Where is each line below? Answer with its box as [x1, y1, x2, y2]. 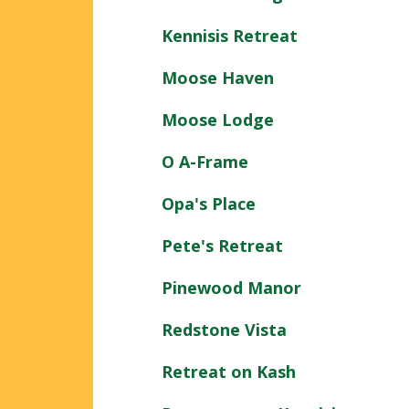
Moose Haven [162, 66, 274, 89]
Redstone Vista [162, 318, 287, 341]
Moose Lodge [162, 108, 274, 131]
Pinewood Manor [162, 276, 301, 299]
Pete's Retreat [162, 234, 283, 257]
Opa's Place [162, 192, 256, 215]
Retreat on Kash [162, 360, 296, 383]
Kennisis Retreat [162, 24, 298, 47]
